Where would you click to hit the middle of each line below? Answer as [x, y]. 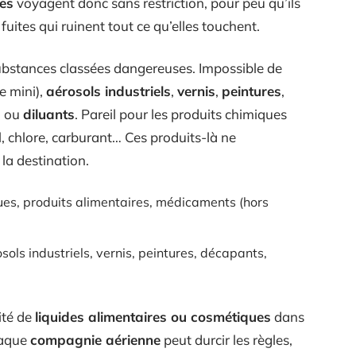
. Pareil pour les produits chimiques [181, 114]
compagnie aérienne [95, 339]
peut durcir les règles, [226, 339]
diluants [49, 114]
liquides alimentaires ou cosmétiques [153, 316]
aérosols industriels [108, 91]
